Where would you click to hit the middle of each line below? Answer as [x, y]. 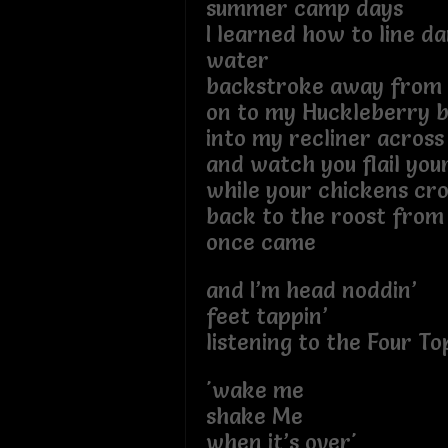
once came [260, 242]
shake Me [254, 416]
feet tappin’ [266, 316]
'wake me [254, 390]
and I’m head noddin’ [311, 290]
